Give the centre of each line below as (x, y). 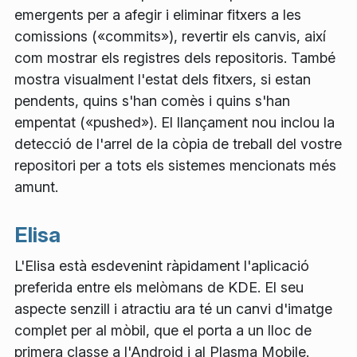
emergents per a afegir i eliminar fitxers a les (158, 14)
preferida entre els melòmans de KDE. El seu (159, 288)
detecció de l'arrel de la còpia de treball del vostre (178, 143)
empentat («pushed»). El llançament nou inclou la (175, 122)
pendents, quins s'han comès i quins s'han (152, 100)
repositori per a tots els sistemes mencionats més (175, 165)
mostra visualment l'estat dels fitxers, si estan (163, 79)
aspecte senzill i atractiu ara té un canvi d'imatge (173, 309)
